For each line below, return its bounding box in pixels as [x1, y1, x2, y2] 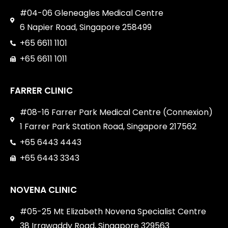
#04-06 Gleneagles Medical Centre [19, 7, 163, 19]
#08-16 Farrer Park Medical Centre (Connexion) [19, 106, 213, 118]
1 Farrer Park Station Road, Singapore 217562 [19, 120, 196, 132]
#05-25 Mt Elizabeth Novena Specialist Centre [19, 205, 206, 217]
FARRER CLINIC [10, 84, 73, 97]
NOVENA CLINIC [10, 183, 77, 196]
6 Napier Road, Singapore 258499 [19, 21, 152, 33]
